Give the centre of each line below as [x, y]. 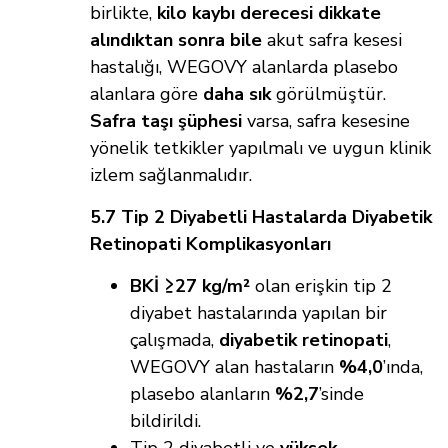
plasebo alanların [202, 394]
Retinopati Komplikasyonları [210, 244]
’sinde [341, 394]
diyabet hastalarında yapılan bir [258, 313]
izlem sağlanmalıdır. [171, 175]
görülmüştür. [328, 94]
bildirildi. [165, 421]
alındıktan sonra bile [176, 40]
